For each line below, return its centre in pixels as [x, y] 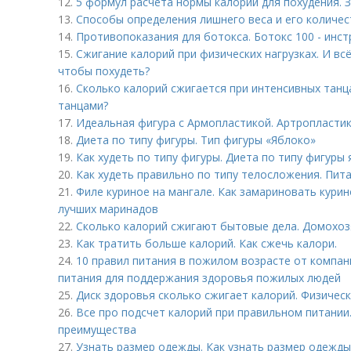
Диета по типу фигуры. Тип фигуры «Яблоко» [196, 140]
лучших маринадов [108, 209]
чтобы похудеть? [104, 71]
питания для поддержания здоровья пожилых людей [199, 278]
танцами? [83, 105]
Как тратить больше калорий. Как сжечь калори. [206, 243]
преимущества [97, 329]
